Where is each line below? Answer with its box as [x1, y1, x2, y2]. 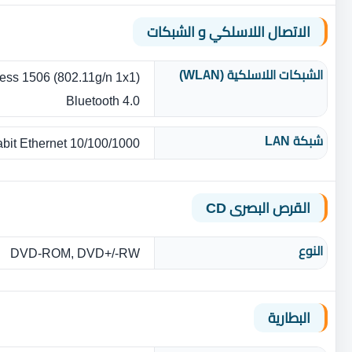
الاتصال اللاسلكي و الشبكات [147, 18, 310, 45]
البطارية [268, 304, 310, 331]
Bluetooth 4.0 [66, 88, 140, 112]
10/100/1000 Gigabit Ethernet [70, 130, 140, 155]
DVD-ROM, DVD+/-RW [10, 240, 140, 265]
